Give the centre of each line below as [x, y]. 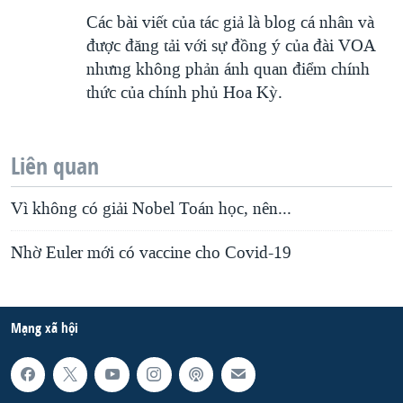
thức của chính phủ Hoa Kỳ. [184, 93]
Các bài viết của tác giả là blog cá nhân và [230, 23]
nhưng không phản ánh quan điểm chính [228, 70]
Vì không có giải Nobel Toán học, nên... [151, 209]
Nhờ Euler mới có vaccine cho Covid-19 [151, 253]
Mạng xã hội [45, 328]
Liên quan [55, 166]
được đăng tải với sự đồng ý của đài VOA [231, 46]
